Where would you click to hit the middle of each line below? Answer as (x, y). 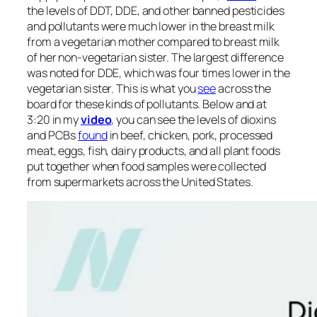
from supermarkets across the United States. (140, 182)
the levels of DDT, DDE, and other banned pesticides (156, 11)
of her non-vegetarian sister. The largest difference (155, 58)
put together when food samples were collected (146, 167)
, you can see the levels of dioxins (194, 120)
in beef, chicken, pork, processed (190, 136)
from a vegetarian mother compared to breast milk (154, 42)
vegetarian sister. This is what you (113, 89)
